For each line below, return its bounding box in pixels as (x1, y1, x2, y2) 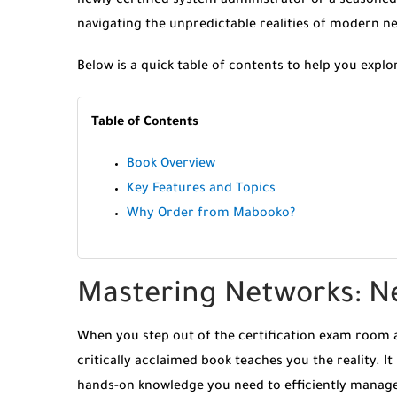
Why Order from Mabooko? (127, 207, 295, 222)
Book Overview (127, 158, 215, 173)
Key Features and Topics (127, 183, 276, 198)
